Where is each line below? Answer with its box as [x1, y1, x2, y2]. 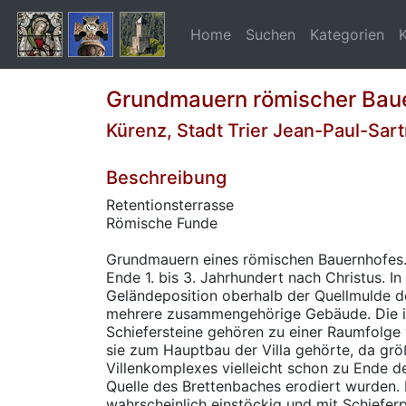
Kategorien [310, 25, 384, 43]
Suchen [246, 25, 295, 43]
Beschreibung [106, 167, 227, 188]
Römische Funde [106, 214, 217, 232]
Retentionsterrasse [106, 196, 234, 214]
